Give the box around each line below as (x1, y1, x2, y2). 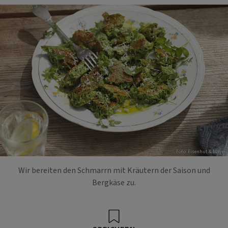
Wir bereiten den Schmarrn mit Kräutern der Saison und (18, 164, 210, 176)
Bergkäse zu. (92, 177, 136, 188)
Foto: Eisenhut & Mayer (176, 148, 226, 156)
